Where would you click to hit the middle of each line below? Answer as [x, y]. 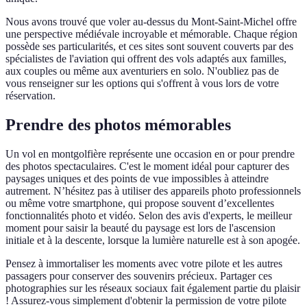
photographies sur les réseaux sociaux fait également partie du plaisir [153, 288]
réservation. [30, 96]
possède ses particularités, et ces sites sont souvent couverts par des [149, 47]
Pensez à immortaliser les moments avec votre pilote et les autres [144, 263]
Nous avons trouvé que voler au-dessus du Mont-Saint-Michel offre [151, 22]
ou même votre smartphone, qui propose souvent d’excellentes [140, 203]
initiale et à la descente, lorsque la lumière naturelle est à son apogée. [153, 240]
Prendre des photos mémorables [118, 124]
